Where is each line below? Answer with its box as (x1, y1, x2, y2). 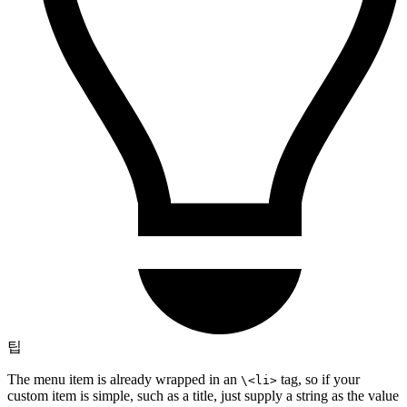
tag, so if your (277, 372, 360, 388)
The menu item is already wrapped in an (7, 372, 241, 388)
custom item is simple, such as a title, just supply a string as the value (7, 388, 399, 404)
